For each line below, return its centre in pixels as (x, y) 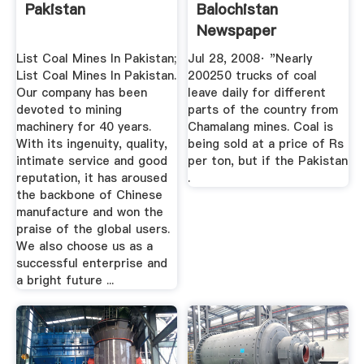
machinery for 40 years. (83, 127)
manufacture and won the (89, 212)
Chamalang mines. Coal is (261, 127)
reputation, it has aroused (91, 178)
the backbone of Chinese (89, 195)
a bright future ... (65, 281)
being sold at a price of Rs (266, 144)
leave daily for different (257, 93)
